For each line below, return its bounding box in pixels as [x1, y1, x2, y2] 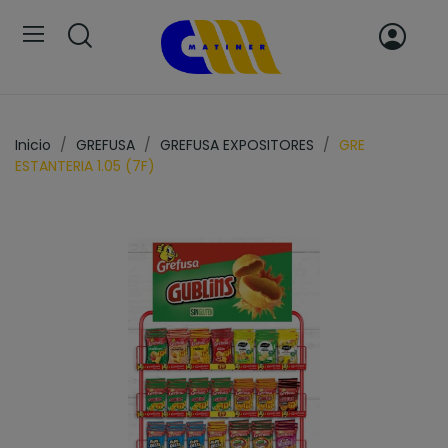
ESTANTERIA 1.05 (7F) [15, 156, 155, 177]
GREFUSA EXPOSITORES [160, 135, 314, 156]
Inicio [15, 135, 51, 156]
